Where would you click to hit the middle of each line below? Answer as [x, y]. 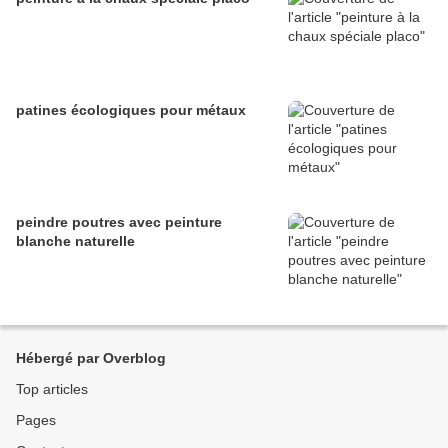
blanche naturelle [75, 241]
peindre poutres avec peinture [119, 222]
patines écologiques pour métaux [131, 110]
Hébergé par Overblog [91, 358]
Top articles [52, 389]
